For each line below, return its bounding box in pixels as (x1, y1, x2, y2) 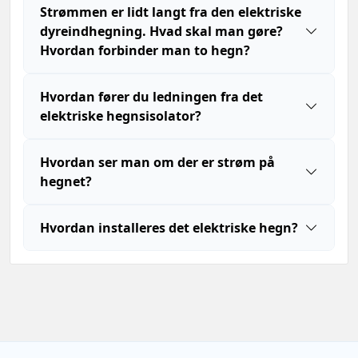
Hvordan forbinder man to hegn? (40, 42, 250, 59)
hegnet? (40, 173, 92, 190)
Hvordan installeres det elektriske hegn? (40, 219, 298, 237)
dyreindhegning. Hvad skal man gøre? (40, 22, 283, 40)
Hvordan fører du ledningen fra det (40, 88, 263, 105)
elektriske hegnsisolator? (40, 107, 201, 125)
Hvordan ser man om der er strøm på (40, 153, 275, 171)
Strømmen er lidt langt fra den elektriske (40, 3, 301, 21)
